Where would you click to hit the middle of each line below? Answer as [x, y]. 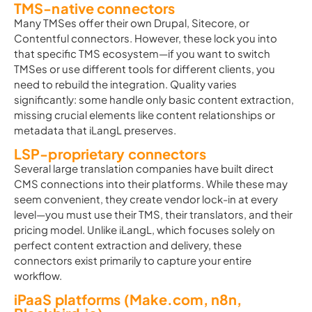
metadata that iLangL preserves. [95, 130]
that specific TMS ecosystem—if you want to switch [142, 53]
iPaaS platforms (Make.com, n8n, [128, 299]
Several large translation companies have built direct [144, 168]
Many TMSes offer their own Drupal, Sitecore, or [132, 23]
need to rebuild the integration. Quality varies [125, 84]
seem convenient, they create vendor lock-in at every [146, 199]
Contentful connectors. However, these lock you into [146, 38]
